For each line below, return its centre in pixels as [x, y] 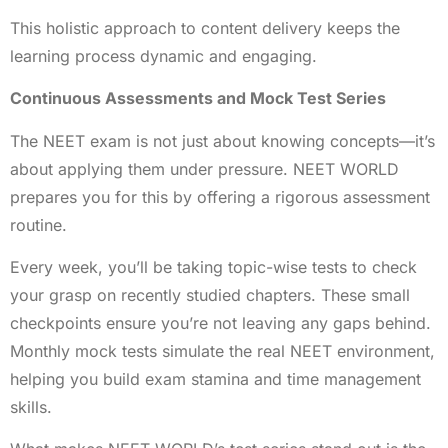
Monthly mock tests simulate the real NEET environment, [222, 351]
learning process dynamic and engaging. [163, 55]
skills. [31, 407]
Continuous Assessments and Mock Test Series [198, 98]
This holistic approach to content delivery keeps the [205, 27]
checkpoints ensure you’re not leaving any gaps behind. [220, 323]
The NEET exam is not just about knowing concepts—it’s [222, 140]
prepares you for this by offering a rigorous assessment [220, 196]
